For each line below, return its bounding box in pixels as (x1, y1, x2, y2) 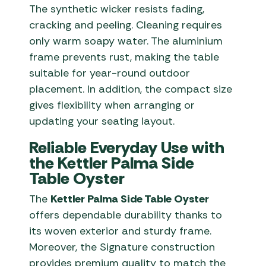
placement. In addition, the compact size (29, 82, 233, 97)
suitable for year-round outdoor (29, 66, 191, 81)
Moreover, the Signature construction (29, 240, 216, 255)
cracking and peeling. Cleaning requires (29, 18, 223, 33)
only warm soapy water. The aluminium (29, 34, 223, 49)
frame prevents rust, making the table (29, 50, 220, 65)
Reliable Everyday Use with (29, 137, 225, 159)
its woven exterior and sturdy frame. (29, 224, 212, 239)
